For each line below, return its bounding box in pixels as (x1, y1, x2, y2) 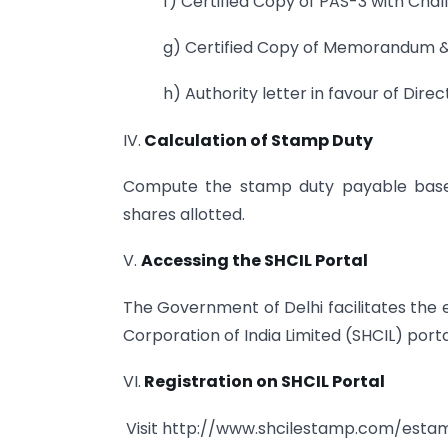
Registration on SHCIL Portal (141, 370, 385, 394)
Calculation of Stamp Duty (141, 128, 373, 152)
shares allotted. (123, 203, 245, 227)
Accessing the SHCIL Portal (141, 249, 368, 273)
